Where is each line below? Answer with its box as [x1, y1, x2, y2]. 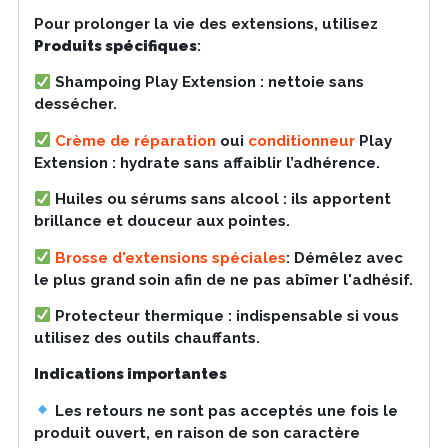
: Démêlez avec [286, 248, 403, 267]
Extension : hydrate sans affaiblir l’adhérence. [33, 153, 380, 172]
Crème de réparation [55, 131, 216, 150]
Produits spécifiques [33, 37, 197, 56]
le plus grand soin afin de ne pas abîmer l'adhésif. [33, 270, 413, 289]
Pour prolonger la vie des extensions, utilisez [33, 15, 378, 34]
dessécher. [33, 95, 117, 114]
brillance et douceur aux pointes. [33, 212, 290, 231]
